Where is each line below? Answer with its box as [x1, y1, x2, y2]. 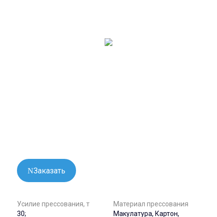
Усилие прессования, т [17, 200, 90, 208]
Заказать [33, 166, 65, 176]
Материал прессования [113, 200, 188, 208]
